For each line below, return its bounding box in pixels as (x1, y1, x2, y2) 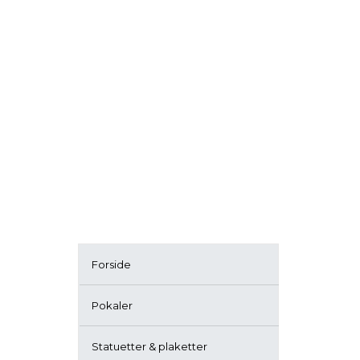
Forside (92, 258, 131, 271)
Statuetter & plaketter (92, 340, 207, 353)
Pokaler (92, 299, 133, 312)
